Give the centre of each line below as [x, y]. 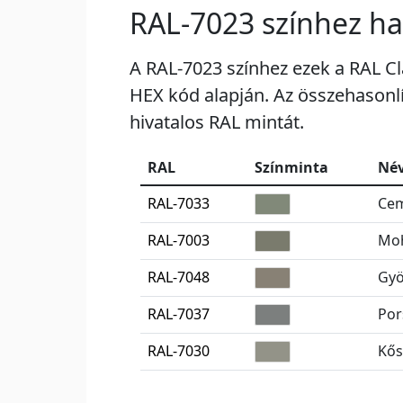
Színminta [291, 168]
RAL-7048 [179, 278]
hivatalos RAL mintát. [217, 122]
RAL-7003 [179, 241]
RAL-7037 [179, 314]
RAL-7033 [179, 204]
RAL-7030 [179, 351]
